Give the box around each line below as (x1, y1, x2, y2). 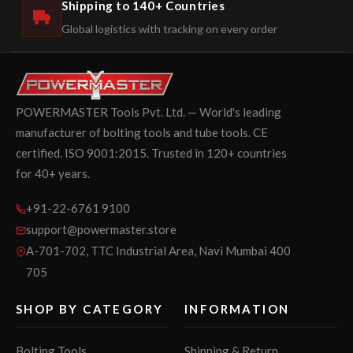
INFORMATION (184, 302, 290, 317)
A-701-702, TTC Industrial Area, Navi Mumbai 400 (26, 243, 291, 258)
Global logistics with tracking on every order (61, 22, 277, 35)
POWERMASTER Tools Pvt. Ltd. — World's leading (16, 105, 281, 120)
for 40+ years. (16, 166, 90, 181)
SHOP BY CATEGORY (16, 302, 164, 317)
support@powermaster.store (26, 222, 176, 237)
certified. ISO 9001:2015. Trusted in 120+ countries (16, 146, 287, 161)
